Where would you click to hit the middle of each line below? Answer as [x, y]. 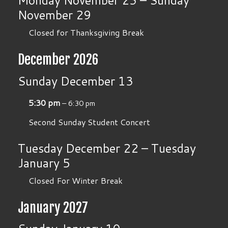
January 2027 [53, 207]
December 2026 [59, 60]
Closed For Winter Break [75, 180]
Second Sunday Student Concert [89, 122]
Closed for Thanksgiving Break [86, 33]
